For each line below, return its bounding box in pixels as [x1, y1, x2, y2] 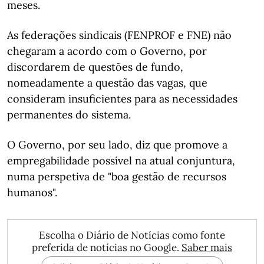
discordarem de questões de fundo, [7, 60, 183, 74]
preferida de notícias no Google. [32, 241, 181, 254]
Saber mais [181, 241, 232, 254]
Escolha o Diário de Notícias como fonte [39, 229, 225, 242]
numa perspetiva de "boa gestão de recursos [7, 170, 226, 183]
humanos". [7, 186, 57, 199]
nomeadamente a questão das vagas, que [7, 76, 207, 90]
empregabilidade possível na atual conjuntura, [7, 154, 235, 167]
